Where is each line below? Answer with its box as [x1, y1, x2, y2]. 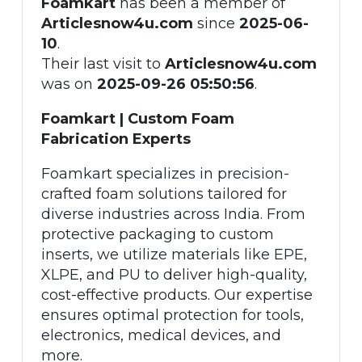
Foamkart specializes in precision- [40, 164, 289, 183]
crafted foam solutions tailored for [40, 184, 287, 203]
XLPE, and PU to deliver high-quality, [40, 265, 307, 284]
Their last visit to [40, 54, 165, 73]
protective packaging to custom [40, 225, 274, 243]
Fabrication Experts [40, 129, 191, 148]
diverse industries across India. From [40, 204, 305, 223]
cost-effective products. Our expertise [40, 285, 313, 304]
